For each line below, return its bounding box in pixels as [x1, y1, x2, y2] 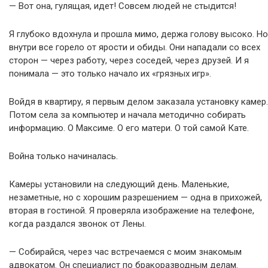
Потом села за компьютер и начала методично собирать [9, 109, 246, 120]
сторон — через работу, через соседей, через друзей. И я [9, 55, 249, 66]
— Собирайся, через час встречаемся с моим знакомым [9, 246, 242, 257]
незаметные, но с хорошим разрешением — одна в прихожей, [9, 192, 262, 203]
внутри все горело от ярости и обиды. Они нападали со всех [9, 42, 260, 53]
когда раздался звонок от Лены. [9, 218, 146, 229]
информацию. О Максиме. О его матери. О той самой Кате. [9, 123, 249, 133]
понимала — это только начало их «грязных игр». [9, 68, 211, 79]
